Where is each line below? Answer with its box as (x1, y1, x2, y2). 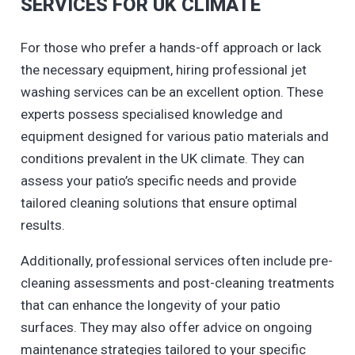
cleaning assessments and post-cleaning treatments (20, 274, 334, 291)
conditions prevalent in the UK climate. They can (20, 150, 304, 166)
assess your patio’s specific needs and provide (20, 172, 296, 189)
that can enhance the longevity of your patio (20, 296, 281, 313)
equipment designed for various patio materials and (20, 128, 329, 144)
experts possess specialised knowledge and (20, 105, 283, 122)
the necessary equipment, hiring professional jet (20, 61, 307, 78)
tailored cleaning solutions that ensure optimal (20, 194, 297, 211)
